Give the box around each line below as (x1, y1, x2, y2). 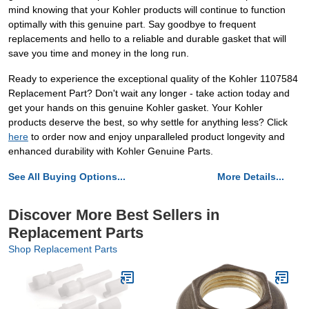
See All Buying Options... (8, 171, 126, 183)
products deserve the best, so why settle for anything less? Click (8, 117, 288, 128)
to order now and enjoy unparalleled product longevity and (28, 131, 285, 143)
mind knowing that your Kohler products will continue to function (8, 4, 286, 16)
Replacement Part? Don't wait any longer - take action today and (8, 88, 290, 99)
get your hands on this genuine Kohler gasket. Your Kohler (8, 102, 263, 114)
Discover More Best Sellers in (8, 206, 219, 224)
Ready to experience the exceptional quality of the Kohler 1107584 (8, 73, 298, 85)
